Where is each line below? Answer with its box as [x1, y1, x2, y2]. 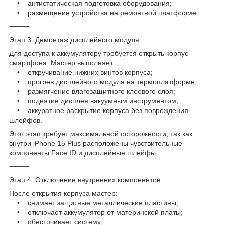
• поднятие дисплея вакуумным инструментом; [9, 96, 178, 105]
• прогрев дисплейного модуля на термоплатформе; [9, 77, 197, 86]
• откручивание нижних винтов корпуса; [9, 68, 153, 76]
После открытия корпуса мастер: [9, 189, 118, 197]
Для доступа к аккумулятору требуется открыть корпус [9, 49, 188, 57]
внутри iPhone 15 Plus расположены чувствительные [9, 139, 182, 147]
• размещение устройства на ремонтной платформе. [9, 8, 198, 17]
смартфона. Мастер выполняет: [9, 58, 115, 67]
